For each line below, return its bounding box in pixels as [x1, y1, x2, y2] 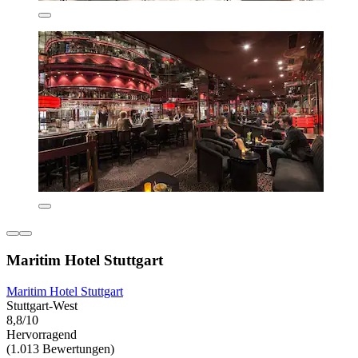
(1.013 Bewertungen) [6, 341, 114, 356]
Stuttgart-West [6, 298, 78, 312]
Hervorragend [6, 327, 77, 341]
